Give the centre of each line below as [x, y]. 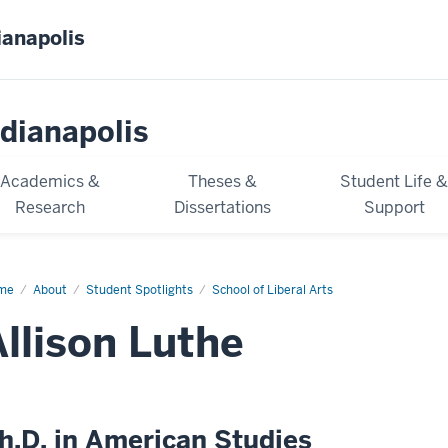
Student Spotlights [139, 289]
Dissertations [223, 207]
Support [394, 207]
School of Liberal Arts [272, 289]
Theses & [223, 181]
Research [50, 207]
